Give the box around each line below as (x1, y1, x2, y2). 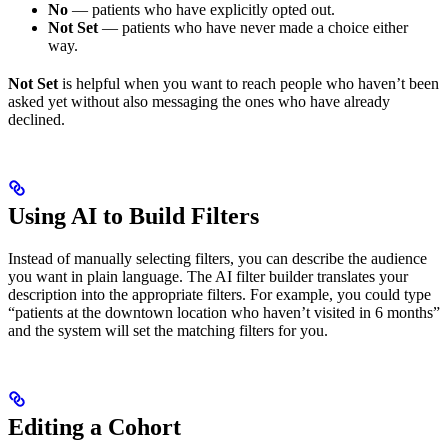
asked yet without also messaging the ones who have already (8, 93, 390, 111)
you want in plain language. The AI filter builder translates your (8, 268, 408, 286)
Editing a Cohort (8, 414, 181, 441)
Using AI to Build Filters (8, 203, 259, 230)
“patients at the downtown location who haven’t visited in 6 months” (8, 304, 440, 322)
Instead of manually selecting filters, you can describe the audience (8, 250, 427, 268)
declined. (8, 111, 65, 129)
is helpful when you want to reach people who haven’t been (58, 75, 439, 93)
